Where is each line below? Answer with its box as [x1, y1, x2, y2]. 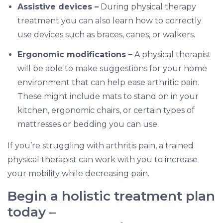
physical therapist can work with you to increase [7, 155, 198, 165]
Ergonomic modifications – [17, 50, 133, 60]
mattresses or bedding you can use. [17, 119, 159, 129]
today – [7, 204, 56, 221]
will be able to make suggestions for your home [17, 64, 208, 74]
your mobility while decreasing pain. [7, 169, 150, 179]
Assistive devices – [17, 2, 99, 12]
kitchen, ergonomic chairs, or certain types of [17, 106, 195, 115]
